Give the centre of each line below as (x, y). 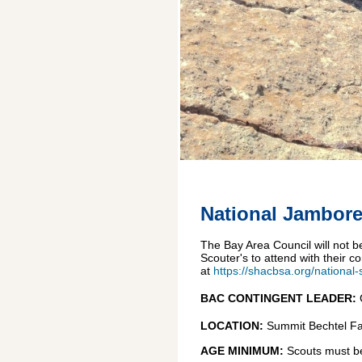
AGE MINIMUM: (244, 351)
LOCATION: (232, 326)
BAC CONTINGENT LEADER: (278, 299)
